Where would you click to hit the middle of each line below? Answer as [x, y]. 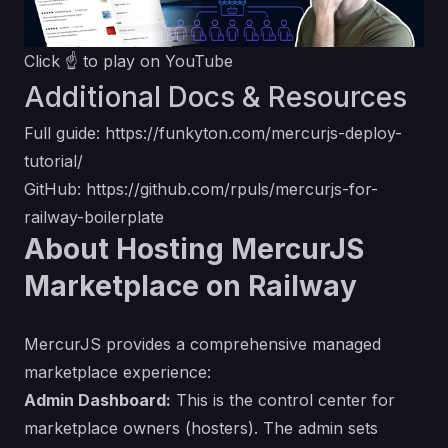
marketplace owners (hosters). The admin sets [201, 428]
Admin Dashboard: [97, 400]
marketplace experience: [117, 372]
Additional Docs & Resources [215, 97]
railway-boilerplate [94, 217]
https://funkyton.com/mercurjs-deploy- [253, 133]
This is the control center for [283, 400]
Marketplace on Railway [190, 286]
